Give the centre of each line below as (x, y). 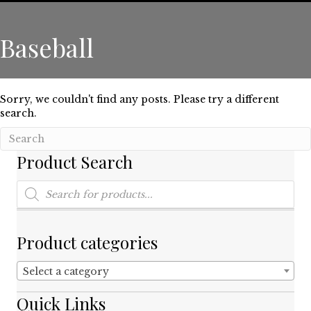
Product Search (75, 161)
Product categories (87, 242)
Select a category (66, 271)
